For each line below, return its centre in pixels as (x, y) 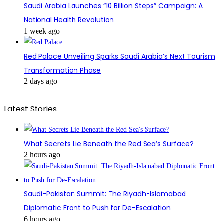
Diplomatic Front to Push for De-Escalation (97, 208)
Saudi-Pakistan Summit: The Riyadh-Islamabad (105, 194)
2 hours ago (42, 155)
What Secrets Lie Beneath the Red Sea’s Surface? (109, 144)
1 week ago (42, 31)
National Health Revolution (69, 20)
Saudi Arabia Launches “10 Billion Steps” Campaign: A (113, 6)
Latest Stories (30, 109)
